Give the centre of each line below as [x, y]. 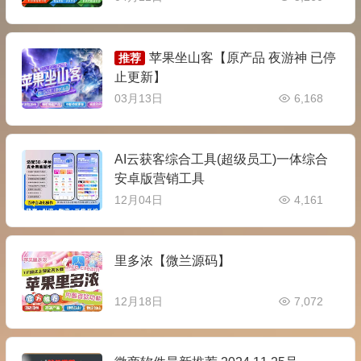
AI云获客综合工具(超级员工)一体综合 [221, 160]
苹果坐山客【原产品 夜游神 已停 [242, 58]
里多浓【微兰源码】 [172, 261]
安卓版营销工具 [159, 179]
